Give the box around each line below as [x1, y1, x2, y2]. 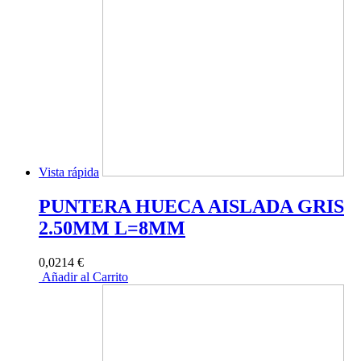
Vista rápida [39, 165, 99, 180]
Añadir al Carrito [39, 270, 128, 284]
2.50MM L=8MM [39, 218, 185, 239]
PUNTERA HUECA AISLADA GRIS [39, 196, 344, 218]
